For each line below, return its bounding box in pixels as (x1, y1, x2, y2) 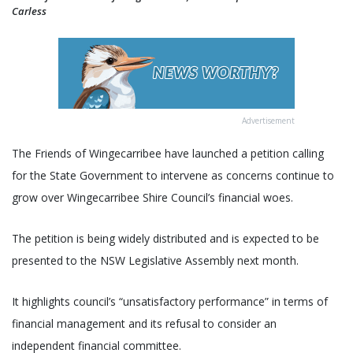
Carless (12, 4, 46, 19)
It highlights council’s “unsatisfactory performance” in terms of (12, 294, 328, 310)
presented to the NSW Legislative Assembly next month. (12, 253, 299, 269)
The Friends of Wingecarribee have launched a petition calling (12, 146, 324, 162)
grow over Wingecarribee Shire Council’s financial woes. (12, 190, 293, 206)
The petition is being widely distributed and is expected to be (12, 231, 319, 247)
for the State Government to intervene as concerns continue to (12, 168, 334, 184)
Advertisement (242, 115, 295, 127)
